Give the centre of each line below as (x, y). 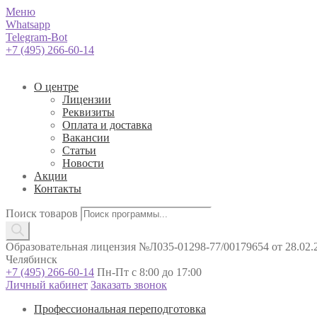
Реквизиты (88, 112)
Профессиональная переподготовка (120, 309)
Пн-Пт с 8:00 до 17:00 (149, 272)
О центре (56, 87)
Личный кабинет (47, 285)
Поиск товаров (42, 213)
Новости (83, 163)
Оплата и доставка (107, 125)
